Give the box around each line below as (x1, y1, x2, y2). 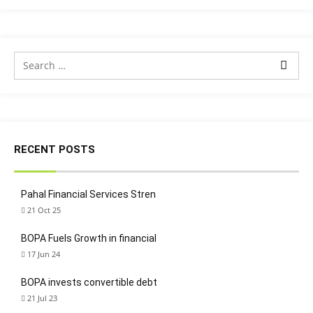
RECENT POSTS (14, 143, 95, 156)
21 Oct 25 (27, 205, 61, 215)
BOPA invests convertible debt (21, 277, 157, 288)
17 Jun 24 (27, 249, 60, 259)
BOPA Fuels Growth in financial (21, 233, 156, 244)
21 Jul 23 (27, 293, 57, 303)
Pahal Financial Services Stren (21, 189, 156, 200)
